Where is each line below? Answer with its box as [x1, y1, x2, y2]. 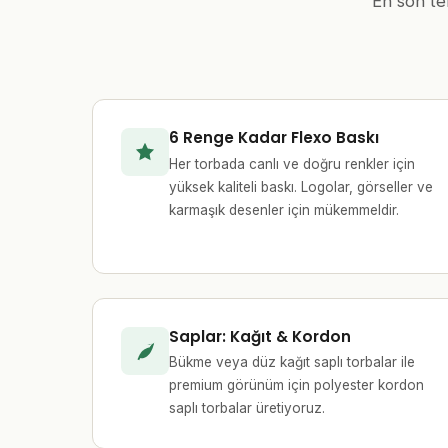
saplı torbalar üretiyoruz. [169, 400, 325, 417]
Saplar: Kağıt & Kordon [169, 325, 351, 347]
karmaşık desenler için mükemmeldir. [169, 201, 399, 218]
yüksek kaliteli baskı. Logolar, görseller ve [169, 178, 433, 195]
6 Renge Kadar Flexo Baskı [169, 127, 379, 149]
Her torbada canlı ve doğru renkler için [169, 155, 415, 172]
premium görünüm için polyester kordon [169, 377, 424, 394]
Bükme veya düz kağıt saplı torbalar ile [169, 354, 415, 371]
